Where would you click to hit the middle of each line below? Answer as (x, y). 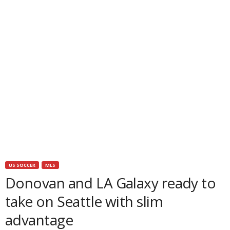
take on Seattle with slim (84, 201)
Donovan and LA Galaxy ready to (111, 183)
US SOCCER (22, 165)
